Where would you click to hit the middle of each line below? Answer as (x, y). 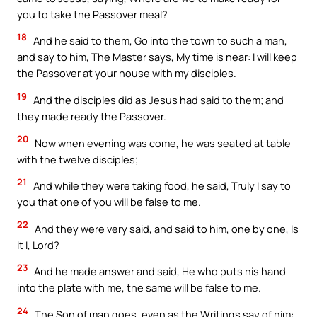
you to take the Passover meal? (92, 14)
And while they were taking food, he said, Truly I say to (161, 186)
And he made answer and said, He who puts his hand (159, 271)
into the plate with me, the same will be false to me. (139, 288)
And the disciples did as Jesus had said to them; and (157, 100)
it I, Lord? (38, 244)
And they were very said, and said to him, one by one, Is (166, 228)
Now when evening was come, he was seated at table (162, 143)
